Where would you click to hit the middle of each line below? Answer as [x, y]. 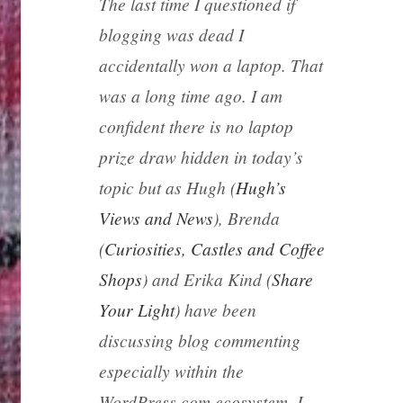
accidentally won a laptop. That [210, 65]
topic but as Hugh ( [167, 188]
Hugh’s [260, 188]
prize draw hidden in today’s [201, 157]
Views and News [156, 218]
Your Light [136, 310]
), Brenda [246, 218]
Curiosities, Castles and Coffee [214, 249]
